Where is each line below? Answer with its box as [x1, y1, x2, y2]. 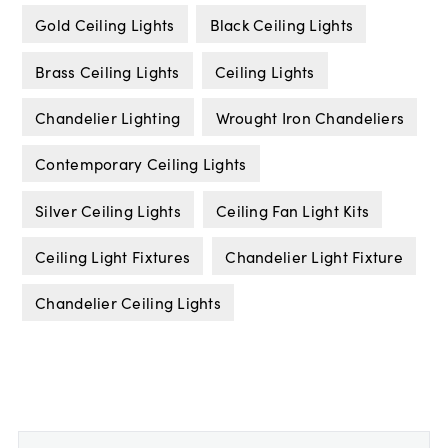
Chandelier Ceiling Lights [35, 291, 222, 314]
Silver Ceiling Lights [35, 198, 181, 221]
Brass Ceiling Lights [35, 59, 180, 82]
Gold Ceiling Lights [35, 13, 175, 36]
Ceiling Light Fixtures [35, 245, 191, 268]
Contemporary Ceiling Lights [35, 152, 247, 175]
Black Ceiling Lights [209, 13, 354, 36]
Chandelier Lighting [35, 105, 181, 128]
